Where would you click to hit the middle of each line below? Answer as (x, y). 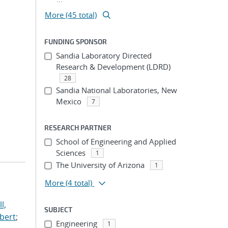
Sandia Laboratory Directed (104, 55)
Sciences (70, 153)
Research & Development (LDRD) (113, 67)
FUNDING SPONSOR (76, 41)
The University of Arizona (100, 165)
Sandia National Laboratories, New (116, 90)
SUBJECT (58, 209)
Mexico (68, 101)
